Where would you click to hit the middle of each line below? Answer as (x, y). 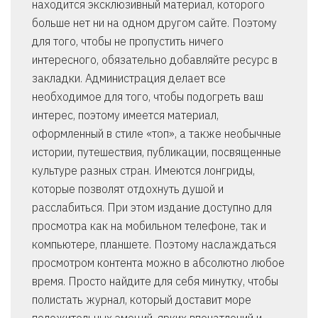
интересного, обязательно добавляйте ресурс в (155, 60)
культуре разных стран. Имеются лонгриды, (143, 171)
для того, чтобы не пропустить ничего (128, 42)
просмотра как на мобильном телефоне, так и (149, 226)
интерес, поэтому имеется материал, (125, 115)
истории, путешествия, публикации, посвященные (157, 152)
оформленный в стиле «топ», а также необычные (157, 134)
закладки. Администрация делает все (129, 78)
